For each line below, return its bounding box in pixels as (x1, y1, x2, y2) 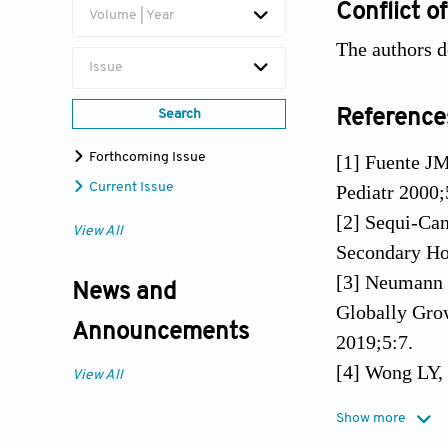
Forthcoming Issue (86, 150, 206, 166)
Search (157, 107, 201, 123)
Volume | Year (89, 8, 174, 24)
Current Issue (86, 180, 174, 196)
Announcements (72, 321, 249, 346)
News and (72, 281, 176, 306)
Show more (336, 410, 406, 426)
